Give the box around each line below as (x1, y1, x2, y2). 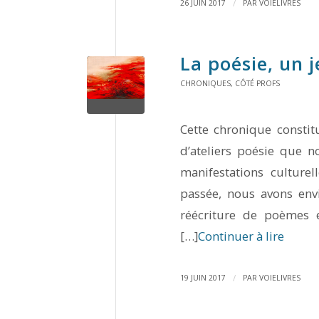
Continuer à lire (198, 228, 284, 245)
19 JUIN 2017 (180, 272, 226, 283)
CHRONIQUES (180, 78, 231, 89)
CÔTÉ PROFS (235, 78, 280, 89)
